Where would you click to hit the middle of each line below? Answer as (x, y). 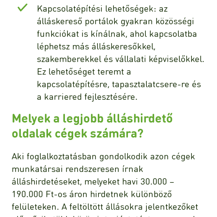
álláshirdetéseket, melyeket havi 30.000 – (93, 181)
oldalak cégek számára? (77, 133)
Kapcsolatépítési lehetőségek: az (102, 8)
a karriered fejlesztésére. (87, 96)
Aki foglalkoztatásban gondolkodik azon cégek (103, 156)
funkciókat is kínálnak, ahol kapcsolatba (117, 33)
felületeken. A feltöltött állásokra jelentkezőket (105, 206)
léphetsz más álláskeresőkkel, (96, 46)
